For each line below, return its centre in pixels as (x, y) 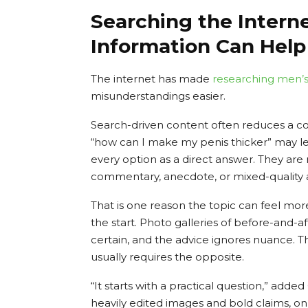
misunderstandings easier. (158, 96)
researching (245, 78)
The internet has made (152, 78)
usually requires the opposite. (167, 256)
